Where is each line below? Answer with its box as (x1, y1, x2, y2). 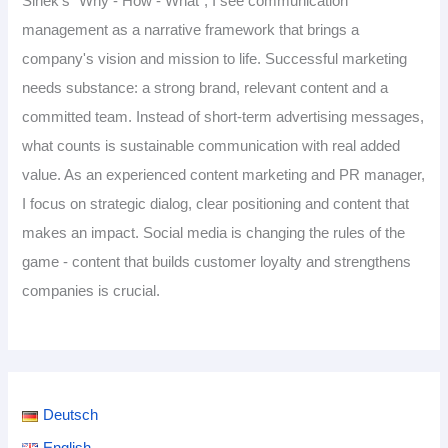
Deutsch (42, 407, 98, 424)
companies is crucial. (22, 283, 161, 300)
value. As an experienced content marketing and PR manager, (22, 167, 426, 184)
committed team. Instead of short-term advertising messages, (22, 109, 425, 126)
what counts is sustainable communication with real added (22, 138, 401, 155)
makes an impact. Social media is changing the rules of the (22, 225, 406, 242)
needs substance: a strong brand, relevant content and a (22, 80, 389, 97)
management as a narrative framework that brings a (22, 22, 360, 39)
